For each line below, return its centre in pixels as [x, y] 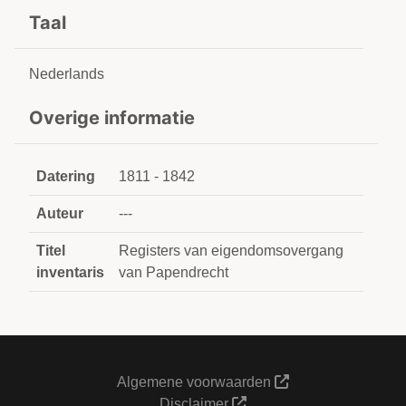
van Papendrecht [174, 272]
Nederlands [67, 74]
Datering [66, 176]
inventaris [70, 272]
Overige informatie [112, 118]
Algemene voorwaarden [195, 382]
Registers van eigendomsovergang [231, 251]
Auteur [60, 213]
